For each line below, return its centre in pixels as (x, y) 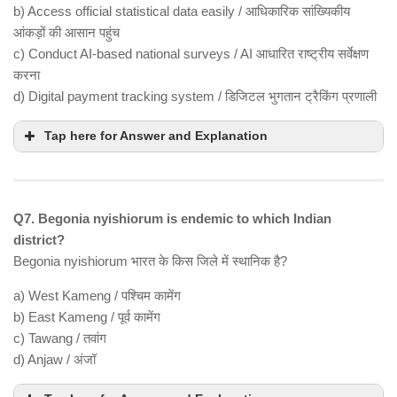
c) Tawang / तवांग (60, 339)
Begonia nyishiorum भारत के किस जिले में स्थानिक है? (150, 261)
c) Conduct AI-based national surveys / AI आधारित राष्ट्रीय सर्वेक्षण (191, 54)
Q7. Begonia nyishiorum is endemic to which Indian (172, 219)
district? (39, 240)
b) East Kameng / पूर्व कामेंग (87, 317)
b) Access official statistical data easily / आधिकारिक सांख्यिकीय (182, 12)
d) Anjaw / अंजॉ (54, 360)
